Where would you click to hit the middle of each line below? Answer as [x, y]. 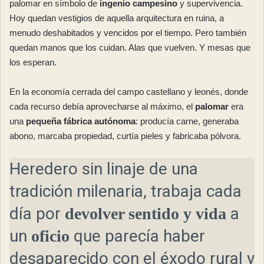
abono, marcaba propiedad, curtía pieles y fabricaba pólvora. [125, 136]
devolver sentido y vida [146, 214]
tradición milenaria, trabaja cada [126, 192]
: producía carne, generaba [187, 121]
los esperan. [33, 62]
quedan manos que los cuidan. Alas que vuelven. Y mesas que [130, 48]
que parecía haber [137, 236]
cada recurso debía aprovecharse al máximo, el [102, 107]
